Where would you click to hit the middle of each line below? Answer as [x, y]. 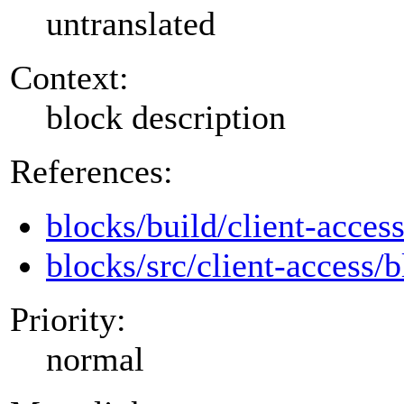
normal [95, 358]
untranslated [131, 23]
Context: [69, 77]
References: [92, 171]
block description [166, 117]
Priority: [68, 319]
